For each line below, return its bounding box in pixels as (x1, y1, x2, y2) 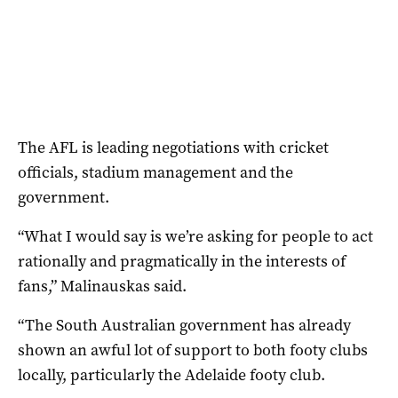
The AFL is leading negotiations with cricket (18, 137, 329, 159)
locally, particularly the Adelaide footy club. (18, 364, 325, 386)
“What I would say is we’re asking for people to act (18, 226, 373, 248)
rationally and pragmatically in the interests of (18, 251, 346, 273)
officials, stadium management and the (18, 162, 293, 184)
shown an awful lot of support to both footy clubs (18, 339, 368, 362)
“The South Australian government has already (18, 314, 351, 337)
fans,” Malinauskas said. (18, 275, 187, 298)
